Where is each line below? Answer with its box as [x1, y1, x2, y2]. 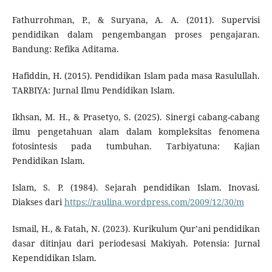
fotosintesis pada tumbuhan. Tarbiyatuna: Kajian [12, 140, 260, 152]
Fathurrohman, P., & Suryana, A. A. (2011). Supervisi [12, 14, 260, 26]
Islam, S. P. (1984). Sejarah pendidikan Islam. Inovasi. [12, 182, 260, 194]
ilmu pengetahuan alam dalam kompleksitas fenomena [12, 126, 260, 138]
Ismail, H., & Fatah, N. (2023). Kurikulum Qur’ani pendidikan [12, 223, 260, 235]
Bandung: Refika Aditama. [12, 43, 119, 55]
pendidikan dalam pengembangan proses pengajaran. [12, 29, 260, 41]
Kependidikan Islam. [12, 252, 97, 264]
